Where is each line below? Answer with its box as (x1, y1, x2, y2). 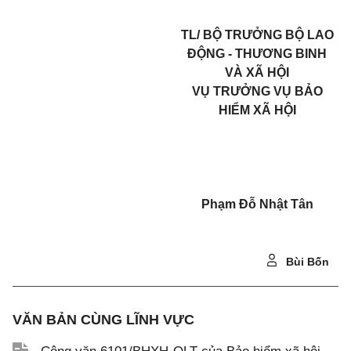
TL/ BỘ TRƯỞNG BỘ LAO (180, 28, 334, 42)
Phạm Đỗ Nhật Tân (201, 197, 313, 211)
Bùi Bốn (283, 255, 329, 268)
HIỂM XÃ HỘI (218, 103, 296, 117)
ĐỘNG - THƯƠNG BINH (187, 47, 327, 60)
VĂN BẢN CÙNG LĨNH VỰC (13, 312, 194, 327)
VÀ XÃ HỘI (225, 66, 289, 79)
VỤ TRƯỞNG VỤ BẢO (191, 85, 323, 98)
